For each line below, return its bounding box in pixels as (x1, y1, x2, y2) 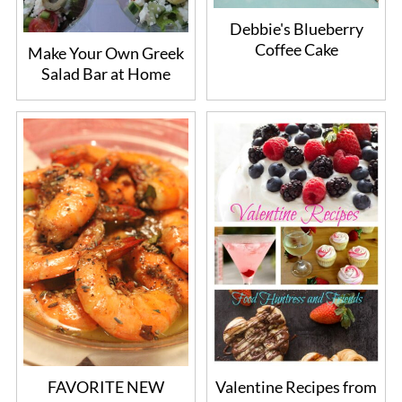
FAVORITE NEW (47, 377, 164, 398)
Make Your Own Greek (27, 43, 184, 63)
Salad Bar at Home (40, 64, 170, 83)
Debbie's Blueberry (229, 18, 363, 39)
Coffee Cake (254, 39, 338, 59)
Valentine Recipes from (215, 377, 378, 398)
